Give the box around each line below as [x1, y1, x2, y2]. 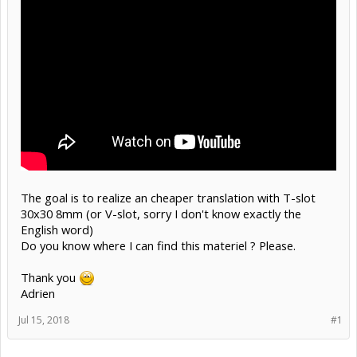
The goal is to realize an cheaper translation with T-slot [21, 189, 316, 206]
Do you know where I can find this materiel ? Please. [21, 237, 296, 253]
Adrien [21, 284, 55, 301]
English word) [21, 221, 93, 237]
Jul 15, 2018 [18, 312, 69, 327]
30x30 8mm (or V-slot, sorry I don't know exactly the [21, 205, 301, 222]
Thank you [21, 269, 79, 285]
